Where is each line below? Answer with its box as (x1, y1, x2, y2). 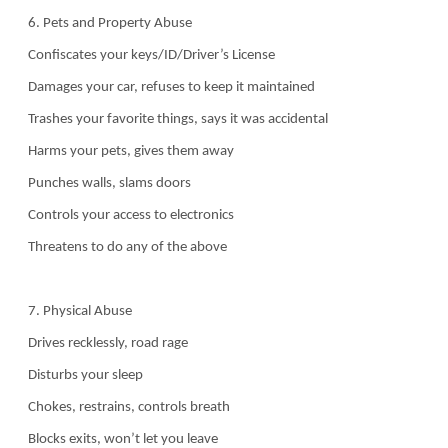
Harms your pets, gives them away (25, 143, 234, 159)
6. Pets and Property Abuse (25, 15, 192, 31)
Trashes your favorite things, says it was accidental (25, 111, 328, 127)
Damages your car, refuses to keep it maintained (25, 79, 315, 95)
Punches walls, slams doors (25, 175, 191, 191)
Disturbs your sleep (25, 367, 143, 383)
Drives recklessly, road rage (25, 335, 188, 351)
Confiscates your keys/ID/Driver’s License (25, 47, 275, 63)
